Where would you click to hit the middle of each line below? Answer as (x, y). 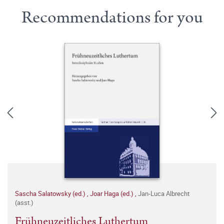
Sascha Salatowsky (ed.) (51, 193)
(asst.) (24, 202)
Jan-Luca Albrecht (164, 193)
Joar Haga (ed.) (112, 193)
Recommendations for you (112, 17)
